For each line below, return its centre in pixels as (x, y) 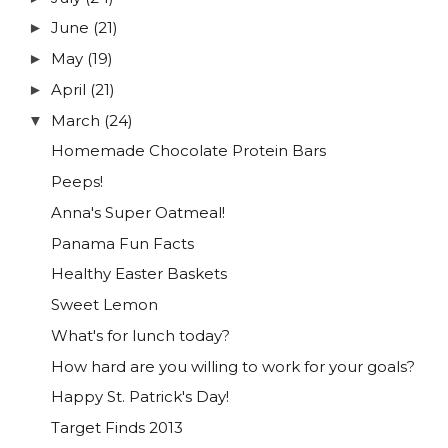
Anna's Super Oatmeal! (137, 212)
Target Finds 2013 (116, 428)
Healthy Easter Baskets (138, 274)
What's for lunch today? (140, 335)
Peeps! (76, 182)
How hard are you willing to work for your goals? (232, 366)
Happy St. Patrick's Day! (139, 397)
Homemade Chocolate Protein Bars (188, 151)
